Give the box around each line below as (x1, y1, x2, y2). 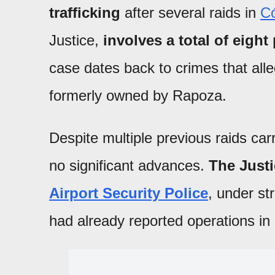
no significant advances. (49, 157, 209, 174)
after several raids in (120, 4, 260, 21)
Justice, (49, 32, 103, 49)
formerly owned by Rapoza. (49, 87, 227, 104)
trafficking (49, 4, 120, 21)
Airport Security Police (49, 185, 208, 202)
